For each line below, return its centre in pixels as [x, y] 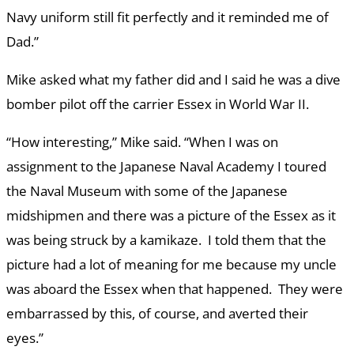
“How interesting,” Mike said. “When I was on [142, 142]
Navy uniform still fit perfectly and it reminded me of [168, 17]
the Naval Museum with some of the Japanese [147, 191]
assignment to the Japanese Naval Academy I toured [166, 167]
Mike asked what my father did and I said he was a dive [173, 80]
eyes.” [25, 338]
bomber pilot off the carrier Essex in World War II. [158, 104]
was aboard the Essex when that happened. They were [175, 289]
